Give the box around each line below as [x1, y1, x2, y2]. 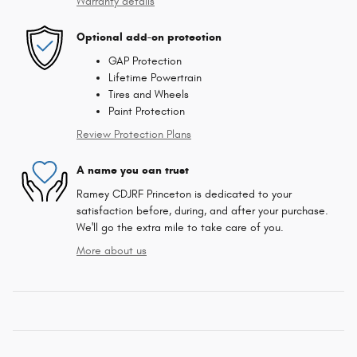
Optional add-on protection [76, 30, 222, 45]
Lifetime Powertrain [108, 70, 202, 84]
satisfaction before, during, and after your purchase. [76, 203, 328, 218]
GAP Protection [108, 53, 182, 68]
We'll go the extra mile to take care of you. [76, 220, 284, 234]
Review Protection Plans [76, 127, 191, 141]
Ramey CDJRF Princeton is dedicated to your [76, 186, 292, 201]
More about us [76, 243, 147, 257]
